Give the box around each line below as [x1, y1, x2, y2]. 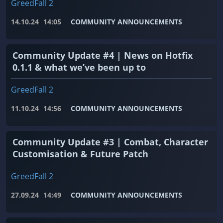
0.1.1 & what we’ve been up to [12, 61, 146, 74]
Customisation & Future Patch [12, 148, 148, 160]
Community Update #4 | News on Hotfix [12, 49, 193, 62]
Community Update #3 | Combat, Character [12, 136, 208, 148]
